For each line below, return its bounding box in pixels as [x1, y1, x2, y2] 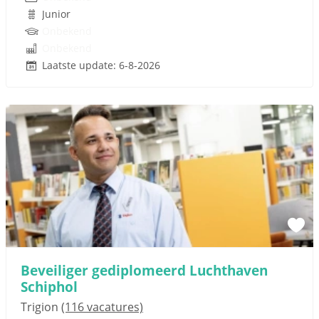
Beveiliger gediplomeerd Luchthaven [21, 261, 268, 280]
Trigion [21, 299, 61, 315]
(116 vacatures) [61, 299, 143, 315]
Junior [42, 7, 70, 21]
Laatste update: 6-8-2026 [42, 58, 160, 72]
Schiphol [21, 277, 78, 296]
